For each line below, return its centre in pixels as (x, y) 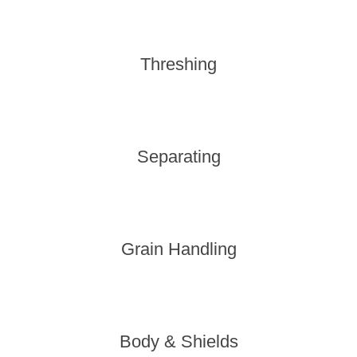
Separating (178, 157)
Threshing (178, 64)
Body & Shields (178, 341)
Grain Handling (178, 249)
